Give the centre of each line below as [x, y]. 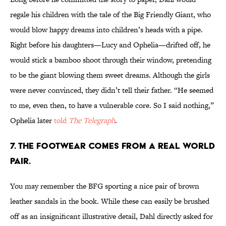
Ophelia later [32, 121]
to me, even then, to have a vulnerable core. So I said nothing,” [112, 105]
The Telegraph [92, 121]
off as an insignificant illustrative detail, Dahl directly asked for [111, 216]
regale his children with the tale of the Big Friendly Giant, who [110, 15]
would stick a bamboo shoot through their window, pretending [111, 60]
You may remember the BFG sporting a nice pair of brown [105, 186]
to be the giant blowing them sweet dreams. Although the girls [110, 75]
